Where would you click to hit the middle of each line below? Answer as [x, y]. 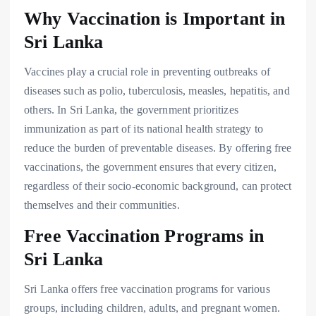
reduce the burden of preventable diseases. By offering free [158, 148]
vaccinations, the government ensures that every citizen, [150, 167]
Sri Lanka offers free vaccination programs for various [147, 289]
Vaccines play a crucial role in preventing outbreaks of [147, 72]
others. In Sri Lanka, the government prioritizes [131, 110]
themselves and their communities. [102, 205]
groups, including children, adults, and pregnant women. [152, 308]
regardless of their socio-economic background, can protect [158, 186]
